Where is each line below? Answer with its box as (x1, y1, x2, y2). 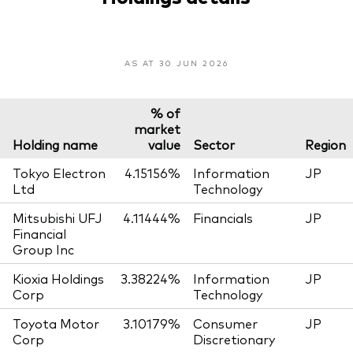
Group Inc (13, 240, 74, 258)
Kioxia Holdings (13, 269, 104, 288)
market (134, 120, 180, 138)
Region (305, 136, 346, 154)
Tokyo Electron (13, 164, 106, 182)
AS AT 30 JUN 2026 (124, 58, 229, 69)
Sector (193, 136, 235, 154)
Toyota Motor (13, 314, 99, 333)
